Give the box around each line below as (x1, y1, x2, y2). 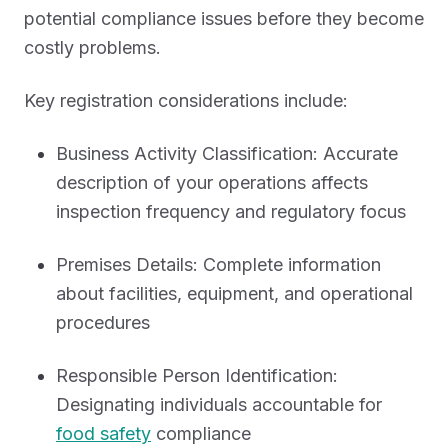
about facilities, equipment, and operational (56, 283, 413, 304)
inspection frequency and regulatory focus (56, 201, 406, 222)
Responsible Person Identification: (56, 365, 338, 386)
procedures (56, 312, 150, 333)
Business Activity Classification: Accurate (56, 143, 398, 164)
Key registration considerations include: (24, 90, 348, 111)
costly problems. (24, 37, 161, 58)
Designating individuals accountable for (56, 394, 382, 415)
